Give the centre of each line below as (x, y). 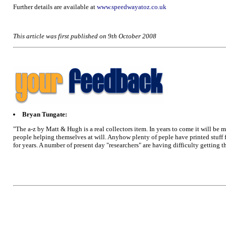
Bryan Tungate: (45, 114)
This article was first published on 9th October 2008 (85, 36)
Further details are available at (55, 7)
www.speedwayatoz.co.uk (132, 7)
